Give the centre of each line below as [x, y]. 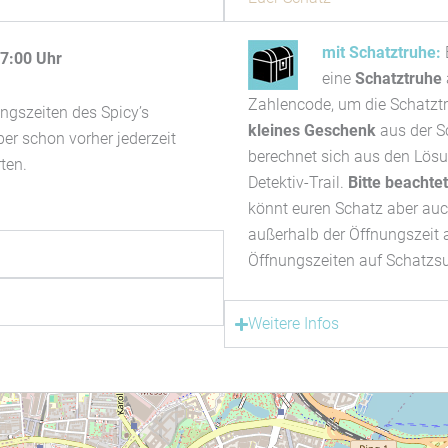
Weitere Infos [294, 324]
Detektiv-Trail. [298, 183]
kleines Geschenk [312, 131]
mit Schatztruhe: [383, 53]
